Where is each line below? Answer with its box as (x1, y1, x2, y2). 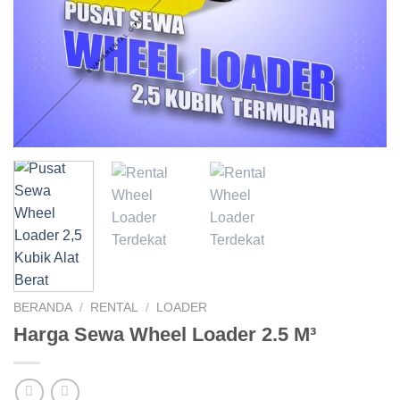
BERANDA (13, 301, 72, 314)
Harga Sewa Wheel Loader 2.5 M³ (13, 322, 316, 346)
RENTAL (90, 301, 139, 314)
